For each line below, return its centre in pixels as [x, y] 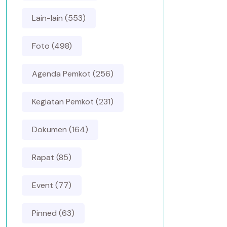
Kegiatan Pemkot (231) [73, 102]
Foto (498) [52, 46]
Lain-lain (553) [59, 18]
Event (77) [52, 185]
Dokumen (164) [60, 129]
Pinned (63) [53, 213]
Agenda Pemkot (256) [73, 74]
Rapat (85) [52, 157]
